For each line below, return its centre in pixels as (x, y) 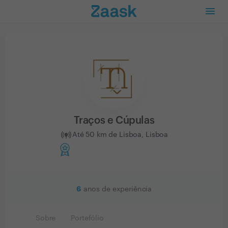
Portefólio (87, 218)
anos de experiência (118, 189)
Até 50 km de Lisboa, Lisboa (120, 135)
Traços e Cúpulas (114, 121)
